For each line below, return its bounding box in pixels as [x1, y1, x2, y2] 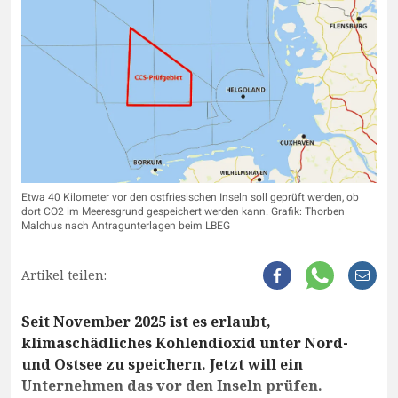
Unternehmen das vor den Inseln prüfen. [21, 375, 322, 395]
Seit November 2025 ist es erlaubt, [21, 311, 271, 331]
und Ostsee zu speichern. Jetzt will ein [21, 354, 303, 374]
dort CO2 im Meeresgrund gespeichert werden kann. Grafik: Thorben [21, 203, 345, 219]
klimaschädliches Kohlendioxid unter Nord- [21, 332, 348, 353]
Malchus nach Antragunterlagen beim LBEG [21, 217, 230, 234]
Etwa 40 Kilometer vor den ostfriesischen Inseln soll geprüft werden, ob [21, 188, 359, 205]
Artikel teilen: [21, 266, 107, 283]
